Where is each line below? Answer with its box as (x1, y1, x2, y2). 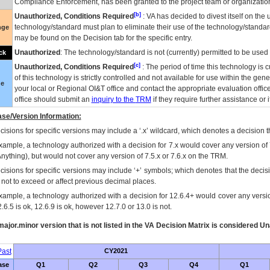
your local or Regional (14, 84, 89, 93)
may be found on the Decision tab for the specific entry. (14, 34, 192, 42)
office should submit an (14, 95, 92, 104)
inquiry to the (91, 95, 136, 104)
